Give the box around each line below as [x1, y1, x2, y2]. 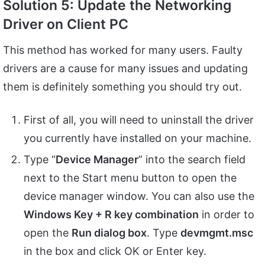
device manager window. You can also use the [24, 189, 254, 202]
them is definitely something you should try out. [3, 80, 242, 93]
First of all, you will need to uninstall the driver [24, 113, 254, 126]
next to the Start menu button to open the [24, 171, 237, 184]
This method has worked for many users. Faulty [3, 43, 243, 56]
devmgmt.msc [180, 226, 253, 239]
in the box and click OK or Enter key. [24, 244, 206, 257]
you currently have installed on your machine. [24, 131, 251, 144]
